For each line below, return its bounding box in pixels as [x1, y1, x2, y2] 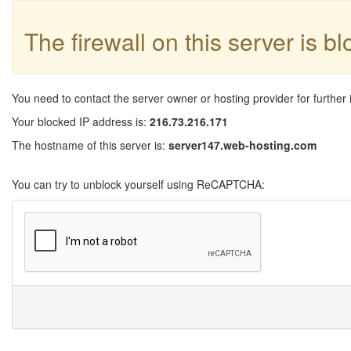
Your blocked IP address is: [12, 114, 150, 129]
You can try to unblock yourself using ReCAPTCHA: [12, 176, 265, 192]
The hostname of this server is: [12, 137, 168, 153]
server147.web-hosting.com [168, 137, 317, 153]
